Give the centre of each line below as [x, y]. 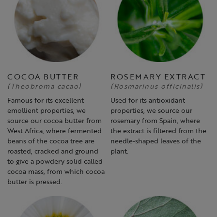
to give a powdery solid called [55, 161]
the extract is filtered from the [159, 130]
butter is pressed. [35, 181]
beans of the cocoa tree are [51, 140]
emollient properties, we [46, 110]
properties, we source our [152, 110]
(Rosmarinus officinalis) [157, 85]
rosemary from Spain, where [155, 120]
